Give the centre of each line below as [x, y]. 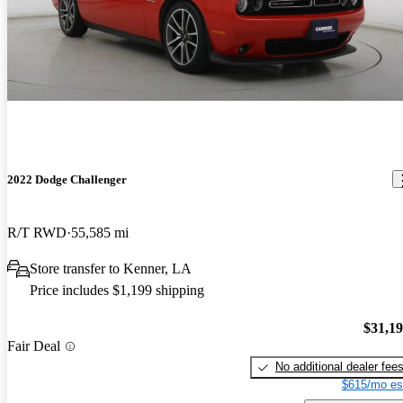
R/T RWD [37, 232]
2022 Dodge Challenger [67, 179]
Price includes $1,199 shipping [117, 290]
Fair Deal [34, 346]
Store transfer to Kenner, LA [111, 268]
